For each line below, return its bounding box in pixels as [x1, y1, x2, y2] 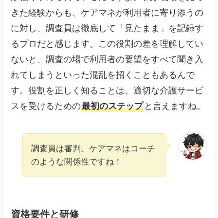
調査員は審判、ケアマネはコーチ [31, 144, 156, 153]
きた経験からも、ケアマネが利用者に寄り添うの [11, 8, 204, 18]
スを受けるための [11, 101, 81, 111]
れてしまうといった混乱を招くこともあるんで [11, 70, 195, 80]
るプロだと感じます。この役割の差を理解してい [11, 39, 204, 49]
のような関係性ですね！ [31, 157, 123, 166]
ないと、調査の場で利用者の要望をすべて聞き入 [11, 54, 204, 64]
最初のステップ [82, 101, 144, 111]
